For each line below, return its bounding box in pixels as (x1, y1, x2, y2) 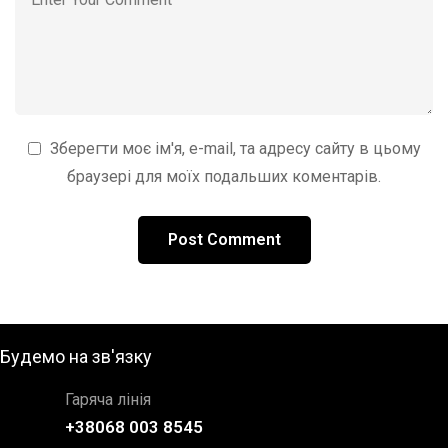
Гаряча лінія (65, 390, 151, 409)
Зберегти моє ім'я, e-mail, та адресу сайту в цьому (49, 139, 421, 158)
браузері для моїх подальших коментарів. (67, 167, 381, 186)
